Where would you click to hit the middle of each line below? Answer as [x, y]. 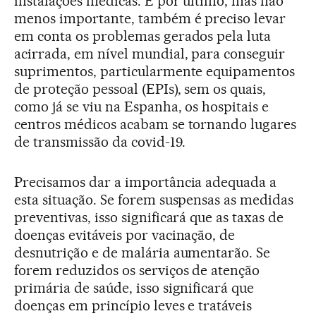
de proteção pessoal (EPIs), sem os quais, [140, 89]
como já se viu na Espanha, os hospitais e [142, 106]
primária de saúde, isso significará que [134, 287]
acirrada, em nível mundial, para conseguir [150, 53]
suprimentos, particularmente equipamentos [155, 71]
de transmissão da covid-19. [100, 141]
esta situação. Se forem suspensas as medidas [154, 199]
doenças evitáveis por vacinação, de [125, 235]
